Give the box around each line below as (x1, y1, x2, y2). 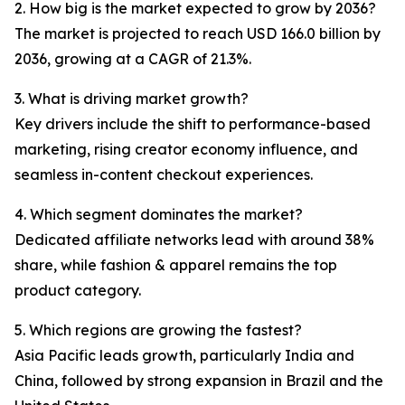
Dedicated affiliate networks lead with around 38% (14, 231, 374, 250)
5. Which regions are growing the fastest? (14, 321, 302, 340)
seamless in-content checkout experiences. (14, 165, 313, 184)
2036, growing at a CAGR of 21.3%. (14, 50, 251, 69)
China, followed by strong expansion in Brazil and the (14, 372, 383, 391)
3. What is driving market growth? (14, 89, 249, 108)
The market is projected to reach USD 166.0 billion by (14, 24, 381, 43)
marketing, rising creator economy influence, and (14, 140, 358, 159)
